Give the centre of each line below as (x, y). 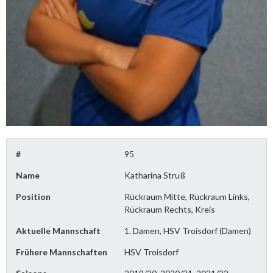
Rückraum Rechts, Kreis (170, 210)
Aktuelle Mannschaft (58, 231)
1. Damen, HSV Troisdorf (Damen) (188, 231)
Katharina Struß (155, 175)
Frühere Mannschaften (62, 252)
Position (33, 197)
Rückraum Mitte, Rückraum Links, (187, 197)
